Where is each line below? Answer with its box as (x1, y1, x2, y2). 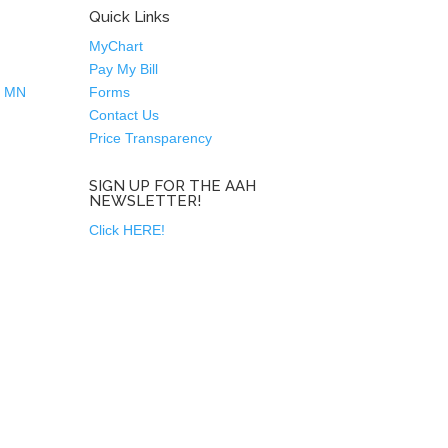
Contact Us (89, 106, 164, 123)
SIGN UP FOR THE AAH (89, 177, 257, 196)
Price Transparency (89, 129, 213, 146)
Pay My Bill (89, 60, 159, 77)
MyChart (89, 37, 144, 54)
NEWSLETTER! (89, 192, 202, 211)
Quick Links (89, 7, 171, 26)
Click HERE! (89, 222, 166, 239)
